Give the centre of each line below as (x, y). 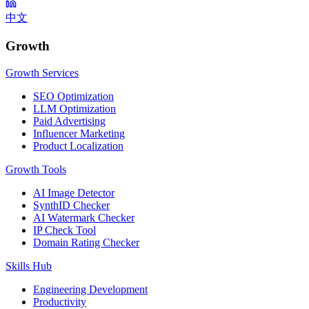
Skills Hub (29, 266)
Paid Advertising (69, 121)
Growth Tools (36, 169)
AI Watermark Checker (84, 217)
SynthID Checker (71, 205)
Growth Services (42, 72)
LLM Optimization (74, 108)
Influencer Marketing (79, 133)
